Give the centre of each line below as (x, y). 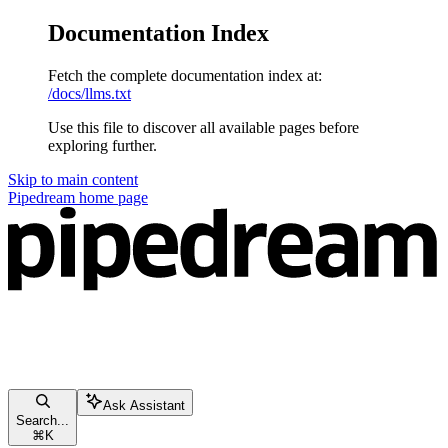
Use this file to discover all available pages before (203, 127)
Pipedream (41, 197)
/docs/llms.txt (89, 93)
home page (111, 197)
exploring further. (102, 145)
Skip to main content (73, 179)
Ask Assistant (144, 406)
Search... (42, 421)
